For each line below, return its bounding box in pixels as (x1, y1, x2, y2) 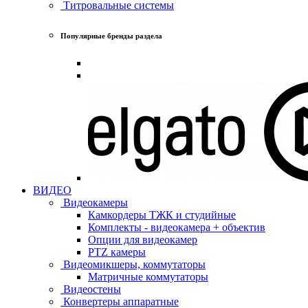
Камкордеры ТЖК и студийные (88, 208, 236, 221)
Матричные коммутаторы (88, 270, 208, 283)
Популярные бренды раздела (60, 31, 162, 40)
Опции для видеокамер (88, 233, 197, 245)
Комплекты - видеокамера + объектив (88, 221, 265, 233)
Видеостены (60, 283, 121, 295)
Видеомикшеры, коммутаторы (60, 258, 206, 270)
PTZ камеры (88, 245, 146, 258)
